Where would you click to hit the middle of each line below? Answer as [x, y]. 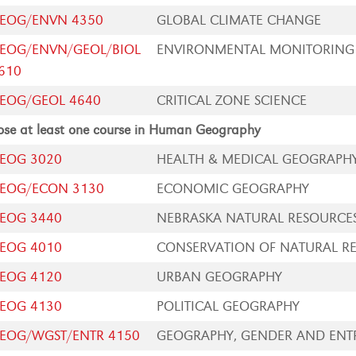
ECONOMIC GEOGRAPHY [233, 189]
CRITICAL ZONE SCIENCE [232, 101]
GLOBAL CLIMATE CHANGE [239, 20]
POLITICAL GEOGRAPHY [228, 306]
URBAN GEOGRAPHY [220, 277]
